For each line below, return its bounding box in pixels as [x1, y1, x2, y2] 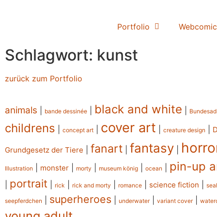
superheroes [49, 193, 111, 206]
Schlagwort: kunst [5, 45, 138, 64]
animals [5, 105, 37, 116]
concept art [62, 126, 93, 134]
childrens [5, 121, 55, 136]
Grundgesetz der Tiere [5, 145, 83, 155]
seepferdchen [5, 197, 42, 205]
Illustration [5, 165, 33, 172]
